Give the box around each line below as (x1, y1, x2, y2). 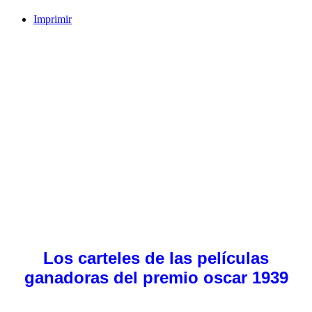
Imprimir (33, 13, 72, 25)
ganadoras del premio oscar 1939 (24, 267, 288, 287)
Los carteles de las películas (43, 248, 269, 267)
